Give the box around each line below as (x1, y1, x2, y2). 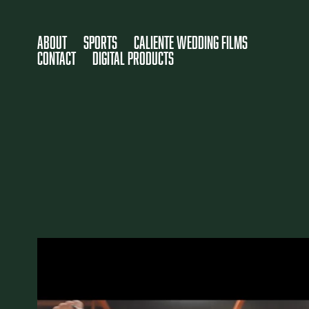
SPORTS (83, 32, 117, 52)
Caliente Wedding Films (133, 32, 248, 52)
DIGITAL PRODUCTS (92, 48, 174, 68)
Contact (37, 48, 76, 68)
